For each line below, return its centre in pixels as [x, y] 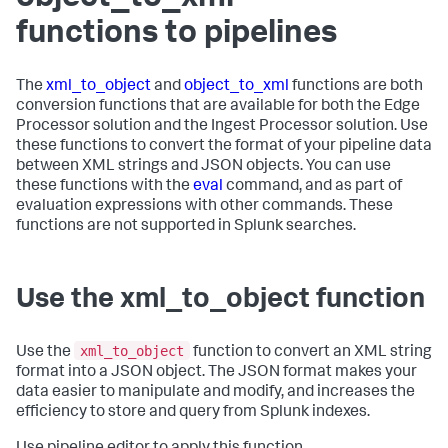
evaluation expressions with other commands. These [204, 207]
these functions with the [104, 187]
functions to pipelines [176, 35]
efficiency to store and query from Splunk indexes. [193, 412]
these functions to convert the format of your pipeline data [224, 147]
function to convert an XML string [311, 352]
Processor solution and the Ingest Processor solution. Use [222, 127]
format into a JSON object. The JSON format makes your [216, 372]
